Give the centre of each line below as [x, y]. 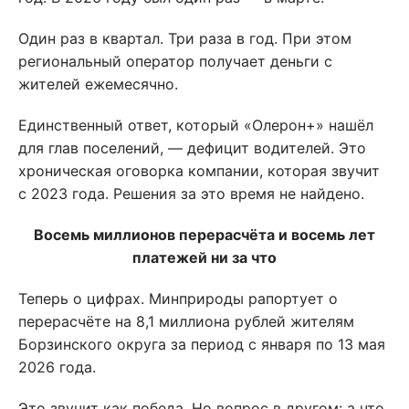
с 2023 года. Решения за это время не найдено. [194, 194]
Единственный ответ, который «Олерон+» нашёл [196, 126]
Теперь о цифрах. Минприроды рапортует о [178, 299]
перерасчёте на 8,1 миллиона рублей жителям [186, 322]
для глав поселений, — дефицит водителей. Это [192, 148]
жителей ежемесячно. [98, 84]
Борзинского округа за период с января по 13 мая [202, 345]
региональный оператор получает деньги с [175, 62]
